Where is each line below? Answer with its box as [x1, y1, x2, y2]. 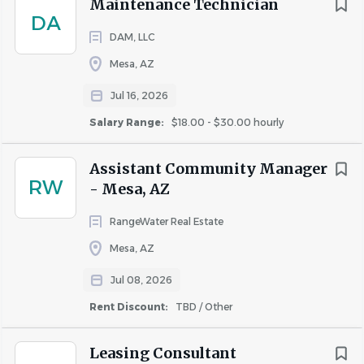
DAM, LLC [110, 31, 155, 43]
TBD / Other [173, 301, 232, 313]
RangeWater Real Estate [110, 215, 223, 227]
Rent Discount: [89, 301, 171, 313]
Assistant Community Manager [89, 159, 327, 178]
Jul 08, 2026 [110, 274, 172, 286]
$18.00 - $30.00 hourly [169, 116, 284, 128]
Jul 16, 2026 [110, 89, 168, 102]
